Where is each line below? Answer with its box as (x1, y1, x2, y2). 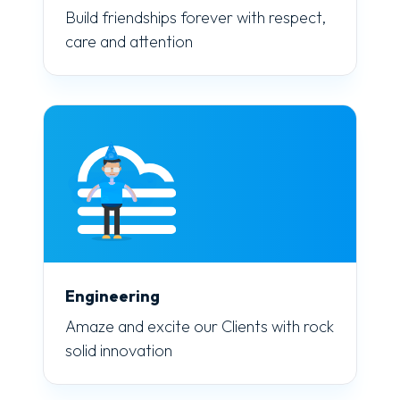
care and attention (65, 31, 193, 53)
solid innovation (65, 339, 172, 361)
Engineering (65, 286, 160, 307)
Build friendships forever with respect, (65, 7, 326, 29)
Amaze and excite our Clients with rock (65, 315, 334, 337)
